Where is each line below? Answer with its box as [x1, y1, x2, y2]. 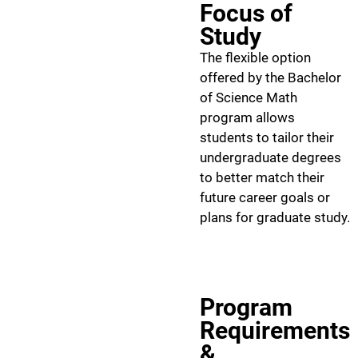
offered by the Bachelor [200, 70, 341, 86]
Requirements [200, 316, 350, 345]
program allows [200, 109, 295, 126]
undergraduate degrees [200, 149, 341, 166]
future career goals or [200, 189, 330, 206]
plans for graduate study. [200, 209, 350, 226]
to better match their [200, 169, 324, 186]
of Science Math [200, 89, 297, 106]
